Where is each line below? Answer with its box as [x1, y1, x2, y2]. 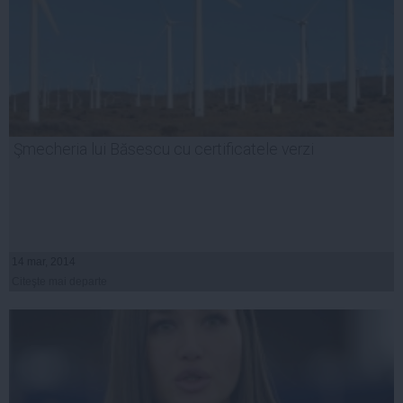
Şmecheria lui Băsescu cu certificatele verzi [13, 139, 314, 158]
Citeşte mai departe [12, 274, 107, 288]
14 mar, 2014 [12, 255, 76, 268]
